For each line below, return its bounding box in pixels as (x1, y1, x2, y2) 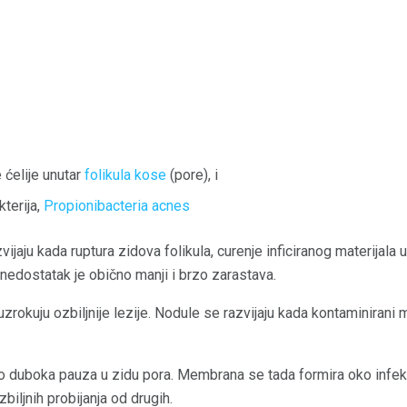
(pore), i (166, 165, 218, 184)
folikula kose (84, 165, 166, 184)
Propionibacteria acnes (44, 196, 190, 214)
